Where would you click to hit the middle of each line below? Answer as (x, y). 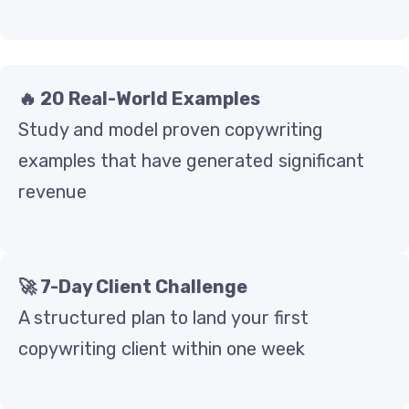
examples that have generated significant (191, 160)
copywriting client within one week (162, 348)
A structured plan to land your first (163, 317)
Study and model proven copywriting (171, 129)
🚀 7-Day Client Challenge (133, 286)
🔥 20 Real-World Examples (139, 98)
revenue (52, 191)
